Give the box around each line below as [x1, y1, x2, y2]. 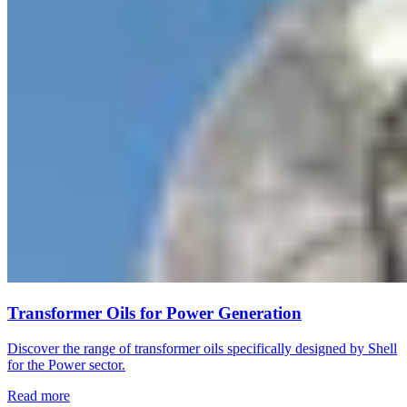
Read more [7, 387, 70, 403]
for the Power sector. [7, 356, 125, 372]
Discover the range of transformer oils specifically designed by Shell [7, 340, 397, 356]
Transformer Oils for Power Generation [7, 303, 302, 323]
